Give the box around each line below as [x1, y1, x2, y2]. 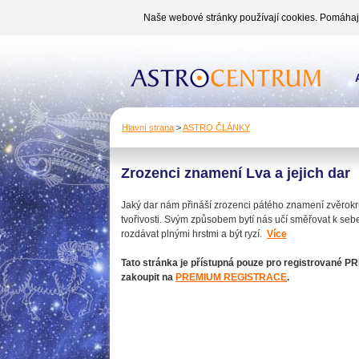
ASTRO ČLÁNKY [183, 123, 250, 132]
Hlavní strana [122, 123, 174, 132]
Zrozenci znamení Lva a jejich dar [121, 165, 350, 181]
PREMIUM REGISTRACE [175, 272, 287, 283]
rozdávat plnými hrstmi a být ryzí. [121, 228, 267, 240]
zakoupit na [121, 272, 175, 283]
